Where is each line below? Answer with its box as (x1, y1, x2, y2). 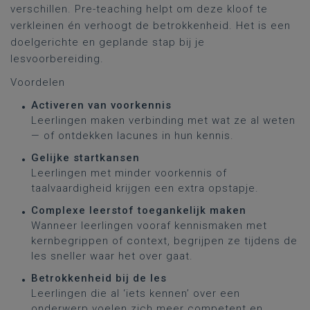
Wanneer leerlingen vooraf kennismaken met (31, 219, 267, 232)
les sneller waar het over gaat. (31, 250, 193, 262)
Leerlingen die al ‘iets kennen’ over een (31, 287, 240, 300)
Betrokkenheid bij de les (31, 272, 167, 284)
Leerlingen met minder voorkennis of (31, 167, 227, 179)
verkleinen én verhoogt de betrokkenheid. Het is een (10, 19, 291, 32)
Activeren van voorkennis (31, 99, 172, 111)
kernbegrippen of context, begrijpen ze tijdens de (31, 235, 298, 247)
